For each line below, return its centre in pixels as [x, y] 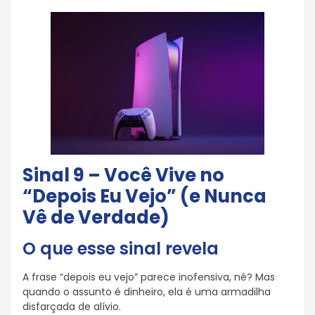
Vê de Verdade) [96, 217]
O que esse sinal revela [121, 248]
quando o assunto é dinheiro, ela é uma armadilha [147, 291]
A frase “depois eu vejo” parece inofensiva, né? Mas [149, 277]
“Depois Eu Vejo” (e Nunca [144, 196]
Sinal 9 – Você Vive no [123, 175]
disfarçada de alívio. [72, 306]
